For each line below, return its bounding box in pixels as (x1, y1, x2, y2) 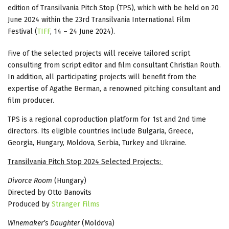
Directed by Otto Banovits (8, 188, 91, 197)
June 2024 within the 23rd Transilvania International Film (8, 15, 190, 24)
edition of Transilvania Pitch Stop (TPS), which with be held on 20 (8, 3, 219, 12)
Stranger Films (52, 199, 100, 209)
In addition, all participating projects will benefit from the (8, 72, 196, 81)
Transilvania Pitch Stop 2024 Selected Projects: (8, 157, 163, 166)
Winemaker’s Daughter (8, 218, 80, 227)
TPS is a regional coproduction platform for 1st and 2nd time (8, 114, 206, 124)
